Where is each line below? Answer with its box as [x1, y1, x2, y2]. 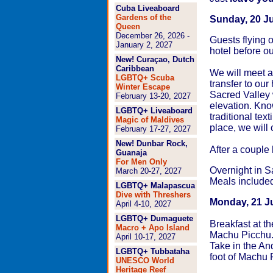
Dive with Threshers [115, 190, 191, 199]
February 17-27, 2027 [115, 124, 191, 133]
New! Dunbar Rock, [115, 139, 188, 148]
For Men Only [115, 157, 167, 166]
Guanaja [115, 148, 147, 157]
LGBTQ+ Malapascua [115, 181, 195, 190]
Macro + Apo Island [115, 223, 190, 232]
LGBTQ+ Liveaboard [115, 106, 193, 115]
